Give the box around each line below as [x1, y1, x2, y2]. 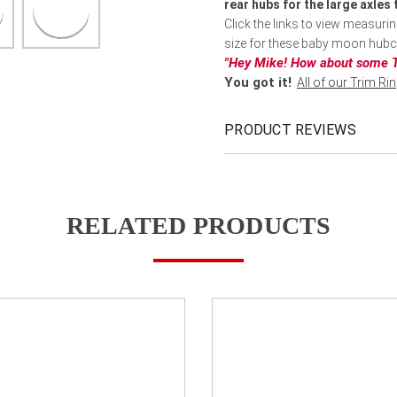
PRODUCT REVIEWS [224, 121, 356, 138]
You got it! [224, 74, 292, 90]
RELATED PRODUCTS [66, 211, 331, 239]
